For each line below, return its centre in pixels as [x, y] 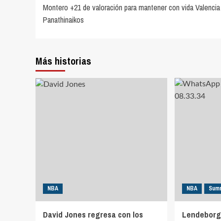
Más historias [63, 61]
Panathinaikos [63, 20]
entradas [69, 29]
